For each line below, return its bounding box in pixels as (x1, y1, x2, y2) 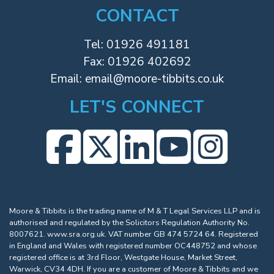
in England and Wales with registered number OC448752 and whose (9, 240, 257, 252)
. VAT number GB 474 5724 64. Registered (105, 229, 258, 240)
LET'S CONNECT (70, 95, 204, 119)
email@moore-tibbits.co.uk (85, 71, 224, 87)
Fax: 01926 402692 (83, 54, 191, 70)
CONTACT (95, 4, 179, 28)
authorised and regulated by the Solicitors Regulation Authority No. (9, 217, 250, 229)
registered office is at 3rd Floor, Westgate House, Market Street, (9, 252, 237, 264)
